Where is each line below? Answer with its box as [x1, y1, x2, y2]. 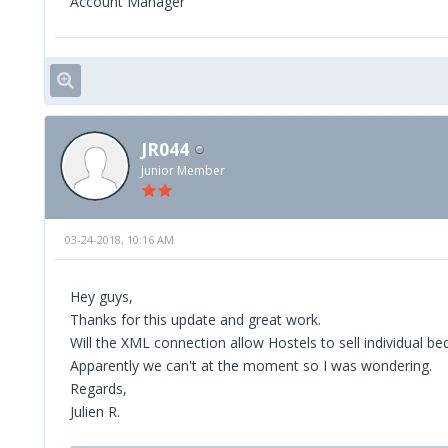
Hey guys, [70, 286, 133, 306]
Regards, [70, 378, 127, 398]
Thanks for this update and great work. [70, 309, 321, 329]
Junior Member [141, 161, 225, 179]
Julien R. [70, 401, 120, 421]
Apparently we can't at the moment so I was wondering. [70, 355, 432, 375]
